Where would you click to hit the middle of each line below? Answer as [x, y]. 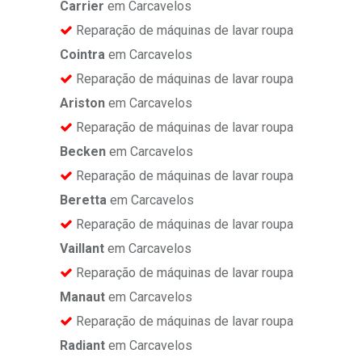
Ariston [82, 103]
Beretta [83, 200]
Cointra [82, 55]
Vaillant [82, 249]
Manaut [82, 297]
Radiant [82, 346]
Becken [83, 152]
